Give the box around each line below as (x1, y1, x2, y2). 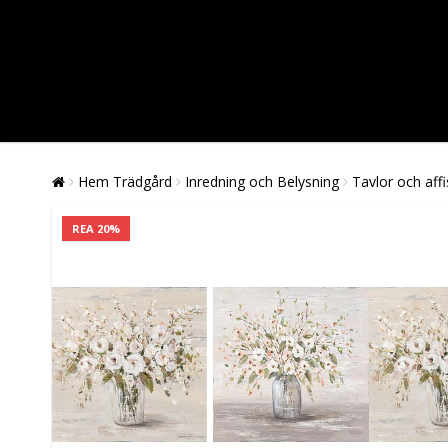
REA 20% (72, 221, 120, 237)
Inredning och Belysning (185, 172, 339, 192)
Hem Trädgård (78, 172, 172, 192)
